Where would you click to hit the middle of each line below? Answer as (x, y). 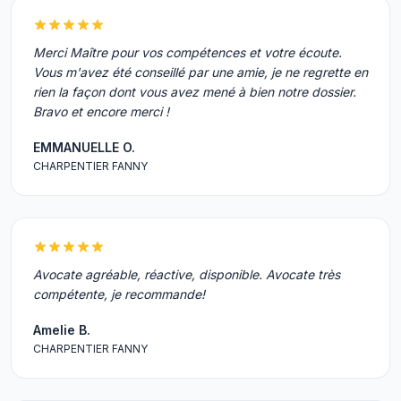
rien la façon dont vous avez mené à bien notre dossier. (195, 92)
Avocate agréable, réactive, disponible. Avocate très (187, 274)
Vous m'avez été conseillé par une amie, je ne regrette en (200, 72)
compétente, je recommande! (119, 294)
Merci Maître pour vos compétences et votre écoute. (188, 52)
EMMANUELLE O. (84, 147)
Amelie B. (62, 330)
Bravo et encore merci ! (101, 111)
